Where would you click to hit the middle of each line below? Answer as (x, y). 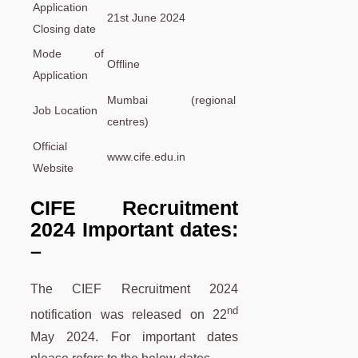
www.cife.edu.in (146, 156)
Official (50, 146)
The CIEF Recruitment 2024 (135, 289)
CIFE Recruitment (135, 208)
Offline (123, 64)
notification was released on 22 (129, 315)
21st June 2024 (146, 17)
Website (53, 167)
